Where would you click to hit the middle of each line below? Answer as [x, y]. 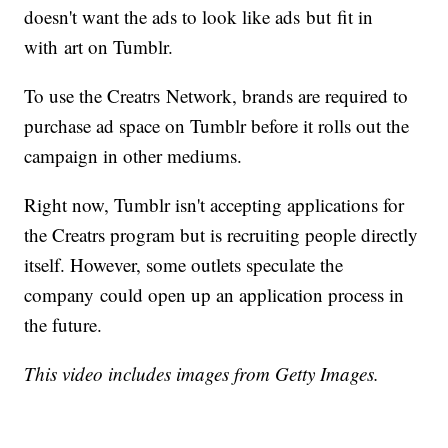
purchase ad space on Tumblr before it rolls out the [217, 126]
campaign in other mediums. [133, 156]
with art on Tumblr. [105, 47]
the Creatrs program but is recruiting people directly [221, 235]
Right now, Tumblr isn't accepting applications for [214, 205]
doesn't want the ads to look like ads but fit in [199, 17]
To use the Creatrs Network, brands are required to [216, 96]
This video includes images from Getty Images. [202, 374]
